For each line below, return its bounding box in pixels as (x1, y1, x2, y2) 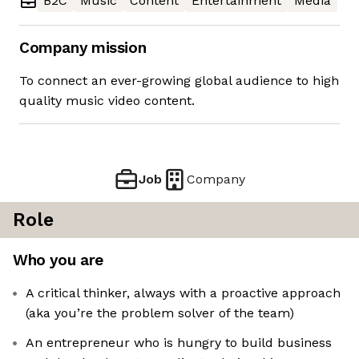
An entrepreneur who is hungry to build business (26, 335, 332, 351)
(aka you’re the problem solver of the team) (26, 305, 294, 321)
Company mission (19, 38, 147, 58)
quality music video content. (19, 93, 195, 109)
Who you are (13, 251, 103, 270)
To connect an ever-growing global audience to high (19, 73, 339, 89)
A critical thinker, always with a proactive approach (26, 285, 341, 301)
